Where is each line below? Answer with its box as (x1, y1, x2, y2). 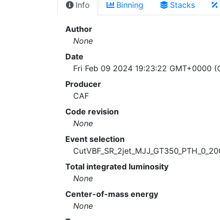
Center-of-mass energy (65, 189, 158, 199)
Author (65, 24, 92, 34)
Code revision (65, 106, 119, 116)
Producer (65, 79, 101, 89)
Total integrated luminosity (65, 161, 168, 171)
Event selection (65, 134, 125, 144)
